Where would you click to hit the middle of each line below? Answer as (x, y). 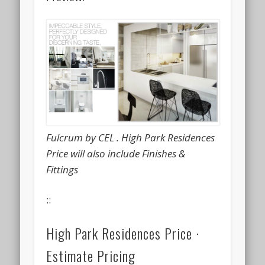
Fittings (62, 169)
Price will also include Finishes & (116, 153)
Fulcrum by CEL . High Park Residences (131, 137)
